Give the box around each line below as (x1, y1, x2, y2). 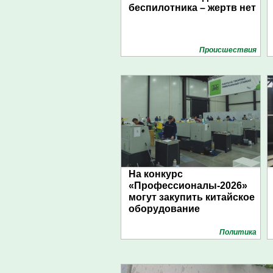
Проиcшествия (199, 46, 257, 54)
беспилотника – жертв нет (129, 2, 256, 13)
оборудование (129, 204, 200, 214)
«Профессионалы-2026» (129, 180, 247, 191)
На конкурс (129, 169, 183, 179)
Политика (219, 228, 257, 236)
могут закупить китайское (129, 192, 255, 202)
